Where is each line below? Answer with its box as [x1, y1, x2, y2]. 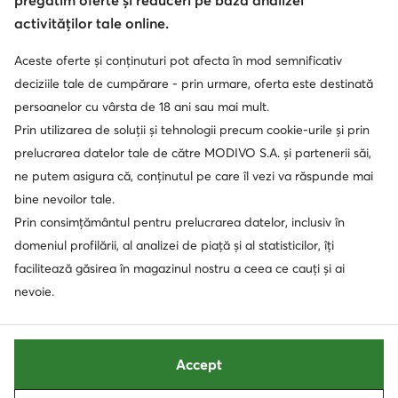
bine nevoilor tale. [14, 191, 115, 207]
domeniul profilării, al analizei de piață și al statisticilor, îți [14, 237, 334, 253]
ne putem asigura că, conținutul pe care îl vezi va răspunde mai [14, 168, 373, 184]
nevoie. [14, 283, 54, 299]
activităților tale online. [14, 14, 169, 32]
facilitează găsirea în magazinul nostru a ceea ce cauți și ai [14, 260, 345, 276]
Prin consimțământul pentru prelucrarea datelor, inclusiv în [14, 214, 345, 230]
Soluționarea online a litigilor [198, 64, 386, 83]
